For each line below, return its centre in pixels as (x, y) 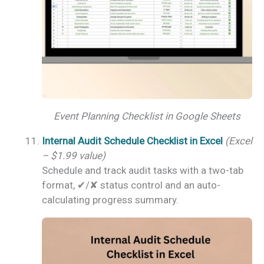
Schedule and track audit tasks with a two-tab (143, 170)
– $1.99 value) (74, 155)
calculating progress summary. (110, 199)
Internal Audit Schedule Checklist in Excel (132, 141)
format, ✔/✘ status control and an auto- (131, 185)
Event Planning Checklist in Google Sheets (147, 116)
